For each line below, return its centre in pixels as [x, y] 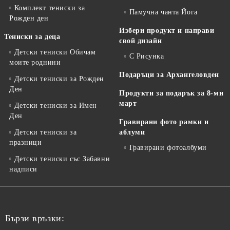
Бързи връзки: [35, 218]
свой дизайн [141, 41]
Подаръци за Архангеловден [169, 75]
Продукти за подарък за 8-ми [171, 93]
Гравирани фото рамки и [164, 122]
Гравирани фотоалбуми [168, 148]
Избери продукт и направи [167, 31]
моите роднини [35, 62]
